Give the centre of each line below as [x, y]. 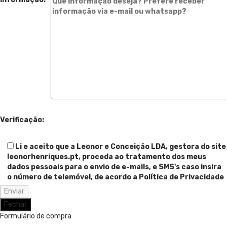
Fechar [15, 204]
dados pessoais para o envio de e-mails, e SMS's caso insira [114, 167]
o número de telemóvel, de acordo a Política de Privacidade [116, 177]
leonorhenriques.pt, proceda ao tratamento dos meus [107, 157]
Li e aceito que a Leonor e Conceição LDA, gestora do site [121, 146]
